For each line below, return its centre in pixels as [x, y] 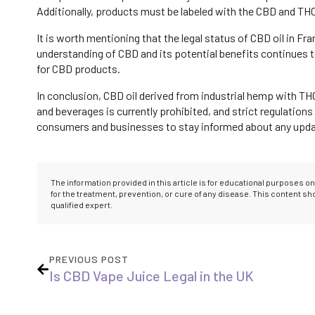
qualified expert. [82, 205]
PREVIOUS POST [89, 259]
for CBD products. [78, 69]
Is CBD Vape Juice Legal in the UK [152, 276]
